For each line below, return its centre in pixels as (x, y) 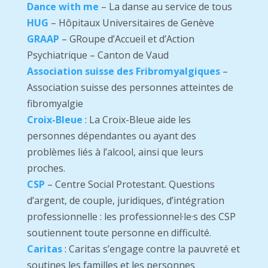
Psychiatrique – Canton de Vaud (98, 55)
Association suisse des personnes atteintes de (130, 88)
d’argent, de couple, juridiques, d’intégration (125, 201)
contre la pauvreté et (193, 249)
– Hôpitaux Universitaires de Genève (131, 23)
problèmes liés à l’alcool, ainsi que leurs (115, 152)
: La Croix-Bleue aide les (136, 120)
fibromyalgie (55, 104)
